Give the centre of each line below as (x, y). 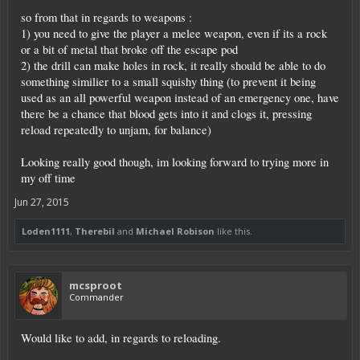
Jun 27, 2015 (42, 202)
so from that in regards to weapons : (106, 17)
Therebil (95, 231)
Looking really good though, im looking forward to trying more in (175, 162)
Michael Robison (175, 231)
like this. (233, 231)
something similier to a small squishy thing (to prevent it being (168, 81)
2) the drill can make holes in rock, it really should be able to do (173, 65)
